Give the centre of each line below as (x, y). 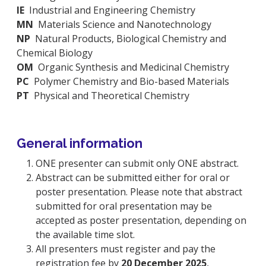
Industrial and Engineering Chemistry (112, 10)
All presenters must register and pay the (126, 248)
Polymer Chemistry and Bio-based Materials (129, 81)
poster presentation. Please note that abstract (139, 191)
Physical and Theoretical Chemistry (109, 95)
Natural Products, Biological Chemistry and (128, 38)
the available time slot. (85, 234)
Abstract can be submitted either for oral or (133, 177)
